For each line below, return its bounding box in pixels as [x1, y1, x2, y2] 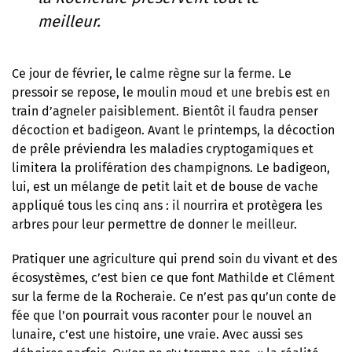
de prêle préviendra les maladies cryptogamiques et [12, 141, 313, 156]
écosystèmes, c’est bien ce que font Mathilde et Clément [12, 269, 335, 285]
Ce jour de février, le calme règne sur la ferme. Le [12, 65, 291, 81]
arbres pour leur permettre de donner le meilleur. [12, 216, 297, 232]
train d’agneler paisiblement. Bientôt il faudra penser [12, 103, 318, 119]
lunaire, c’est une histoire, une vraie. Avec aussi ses [12, 326, 302, 342]
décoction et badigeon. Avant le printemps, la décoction [12, 122, 335, 137]
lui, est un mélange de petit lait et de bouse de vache [12, 178, 318, 194]
